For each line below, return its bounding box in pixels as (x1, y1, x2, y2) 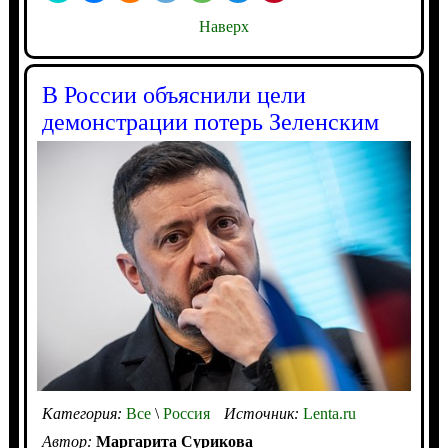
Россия (158, 404, 210, 422)
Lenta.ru (302, 404, 356, 422)
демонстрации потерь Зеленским (41, 108, 379, 135)
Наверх (198, 17, 249, 35)
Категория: (41, 404, 126, 422)
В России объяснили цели (41, 81, 306, 108)
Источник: (223, 404, 303, 422)
